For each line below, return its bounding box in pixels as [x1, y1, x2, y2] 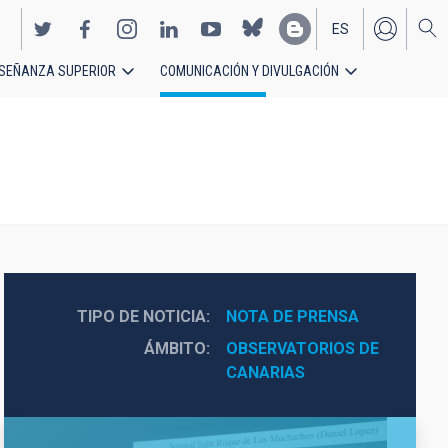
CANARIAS [225, 363, 305, 382]
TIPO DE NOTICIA [76, 307, 206, 326]
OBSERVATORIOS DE [225, 339, 379, 358]
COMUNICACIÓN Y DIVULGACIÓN [160, 63, 339, 79]
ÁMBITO [143, 339, 206, 358]
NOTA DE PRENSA [225, 307, 359, 326]
